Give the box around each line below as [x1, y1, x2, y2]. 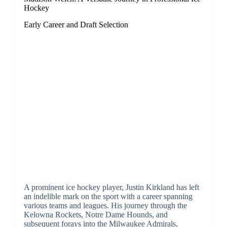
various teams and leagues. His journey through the [23, 201, 187, 210]
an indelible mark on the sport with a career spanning [23, 192, 193, 201]
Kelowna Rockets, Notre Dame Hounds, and [23, 210, 168, 219]
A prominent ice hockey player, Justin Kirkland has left [23, 182, 199, 192]
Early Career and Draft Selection [23, 20, 128, 29]
